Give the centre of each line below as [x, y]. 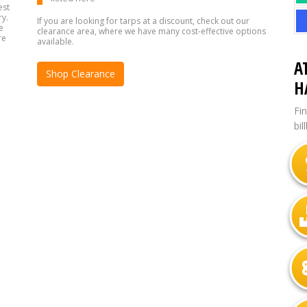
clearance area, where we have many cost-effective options [151, 31]
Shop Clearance [81, 73]
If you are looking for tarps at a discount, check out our [143, 21]
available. [56, 41]
